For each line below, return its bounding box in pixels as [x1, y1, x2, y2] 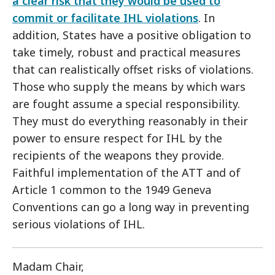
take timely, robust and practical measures [12, 45, 241, 60]
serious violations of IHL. [12, 217, 145, 231]
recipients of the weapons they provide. [12, 148, 224, 163]
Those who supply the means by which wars [12, 79, 246, 94]
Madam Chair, [12, 259, 84, 274]
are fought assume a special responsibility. [12, 96, 240, 111]
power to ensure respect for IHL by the [12, 131, 222, 145]
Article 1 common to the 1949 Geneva [12, 182, 211, 197]
